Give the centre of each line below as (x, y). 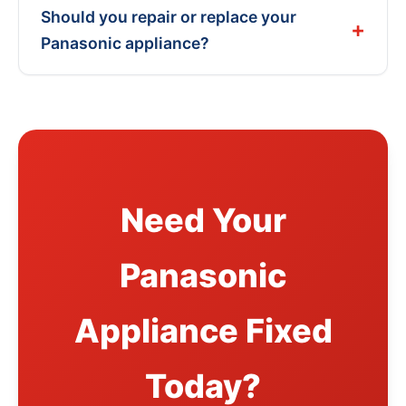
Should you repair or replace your (169, 16)
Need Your (203, 220)
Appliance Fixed (203, 330)
